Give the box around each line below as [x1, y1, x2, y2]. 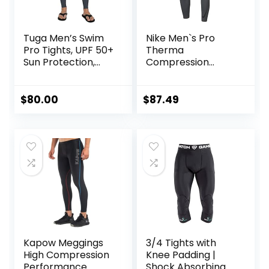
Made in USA [23, 67, 82, 82]
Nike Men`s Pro [146, 31, 216, 46]
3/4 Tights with [146, 236, 217, 250]
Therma [146, 43, 184, 58]
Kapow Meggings [23, 236, 104, 250]
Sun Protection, [23, 55, 95, 70]
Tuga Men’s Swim [23, 31, 104, 46]
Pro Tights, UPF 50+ [23, 43, 114, 58]
